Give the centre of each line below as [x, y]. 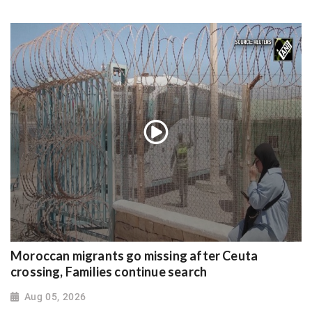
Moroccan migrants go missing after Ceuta [134, 255]
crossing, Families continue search [109, 271]
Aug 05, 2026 [55, 296]
